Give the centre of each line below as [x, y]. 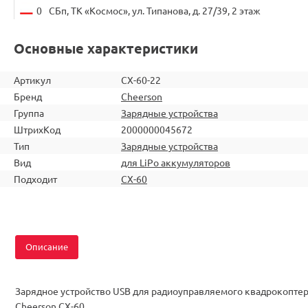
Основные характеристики [106, 48]
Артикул [32, 79]
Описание [47, 246]
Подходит [35, 178]
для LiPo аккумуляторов [176, 162]
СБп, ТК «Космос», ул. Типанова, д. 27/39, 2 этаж [155, 10]
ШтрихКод [37, 129]
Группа [29, 112]
